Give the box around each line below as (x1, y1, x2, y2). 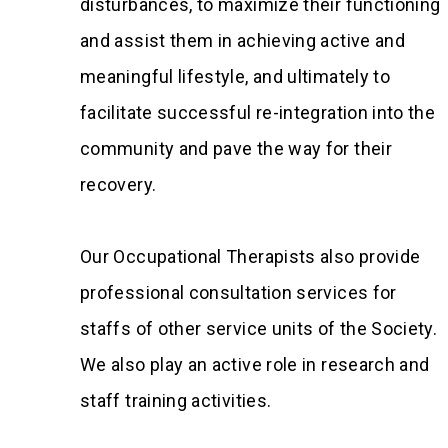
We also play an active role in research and (80, 354, 430, 375)
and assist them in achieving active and (80, 30, 406, 51)
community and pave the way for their (80, 138, 392, 159)
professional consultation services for (80, 282, 397, 303)
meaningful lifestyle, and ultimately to (80, 66, 391, 87)
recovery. (80, 174, 157, 195)
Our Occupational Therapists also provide (80, 246, 421, 267)
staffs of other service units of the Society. (80, 318, 438, 339)
